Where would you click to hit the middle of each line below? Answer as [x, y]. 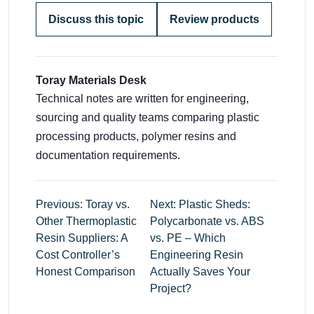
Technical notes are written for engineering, [142, 99]
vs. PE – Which [188, 238]
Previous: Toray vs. [83, 205]
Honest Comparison [86, 272]
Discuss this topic [96, 19]
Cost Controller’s [78, 255]
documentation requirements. [108, 156]
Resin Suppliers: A [82, 238]
